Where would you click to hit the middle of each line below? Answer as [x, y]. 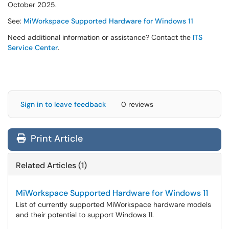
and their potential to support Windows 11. [85, 215]
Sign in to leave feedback [63, 104]
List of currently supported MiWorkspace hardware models [113, 204]
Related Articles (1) [51, 165]
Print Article [55, 139]
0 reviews [137, 104]
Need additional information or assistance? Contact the [100, 37]
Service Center [33, 48]
